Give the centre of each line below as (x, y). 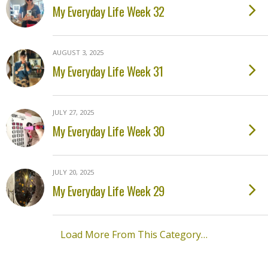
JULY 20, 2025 (73, 172)
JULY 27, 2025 (73, 112)
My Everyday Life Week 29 (109, 191)
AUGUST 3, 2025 (78, 52)
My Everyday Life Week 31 (108, 71)
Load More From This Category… (134, 234)
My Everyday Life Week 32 (109, 11)
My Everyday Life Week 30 (109, 131)
